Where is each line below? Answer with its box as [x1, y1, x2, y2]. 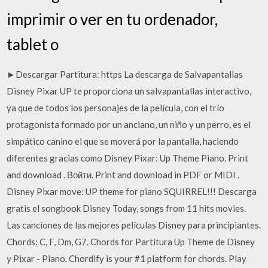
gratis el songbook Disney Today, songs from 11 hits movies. [7, 203, 246, 214]
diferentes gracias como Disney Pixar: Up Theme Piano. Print [7, 153, 249, 163]
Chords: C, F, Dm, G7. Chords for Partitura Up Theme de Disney [7, 236, 255, 247]
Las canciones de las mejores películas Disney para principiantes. [7, 220, 261, 230]
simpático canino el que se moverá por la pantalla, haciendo [7, 136, 239, 147]
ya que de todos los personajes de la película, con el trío [7, 102, 225, 113]
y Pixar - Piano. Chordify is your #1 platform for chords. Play [7, 253, 247, 264]
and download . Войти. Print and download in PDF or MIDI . [7, 169, 240, 180]
